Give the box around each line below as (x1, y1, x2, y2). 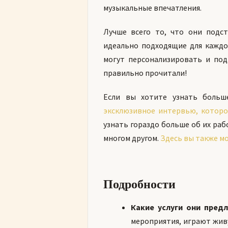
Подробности (103, 176, 176, 191)
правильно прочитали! (103, 68, 187, 78)
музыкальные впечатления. (103, 3, 202, 13)
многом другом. (103, 133, 160, 143)
